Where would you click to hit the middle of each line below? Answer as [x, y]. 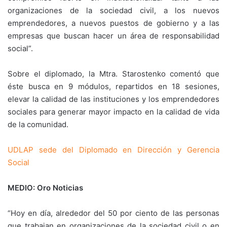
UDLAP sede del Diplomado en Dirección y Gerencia [113, 150]
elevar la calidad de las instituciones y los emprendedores [113, 99]
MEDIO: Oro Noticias [45, 188]
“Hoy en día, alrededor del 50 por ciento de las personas [113, 213]
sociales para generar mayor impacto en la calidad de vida [113, 112]
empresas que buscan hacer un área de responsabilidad [113, 36]
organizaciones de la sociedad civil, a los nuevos [113, 10]
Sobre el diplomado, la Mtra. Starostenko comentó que [113, 74]
